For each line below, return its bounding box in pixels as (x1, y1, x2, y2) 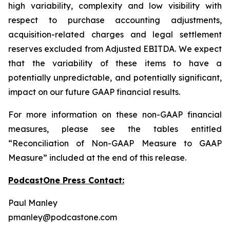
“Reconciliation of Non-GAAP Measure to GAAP (8, 138, 222, 149)
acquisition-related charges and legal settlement (8, 29, 222, 40)
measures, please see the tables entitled (8, 124, 222, 135)
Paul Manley (8, 198, 57, 208)
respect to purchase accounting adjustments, (8, 15, 222, 26)
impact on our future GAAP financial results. (8, 87, 180, 98)
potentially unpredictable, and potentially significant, (8, 72, 222, 83)
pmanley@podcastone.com (8, 212, 117, 223)
